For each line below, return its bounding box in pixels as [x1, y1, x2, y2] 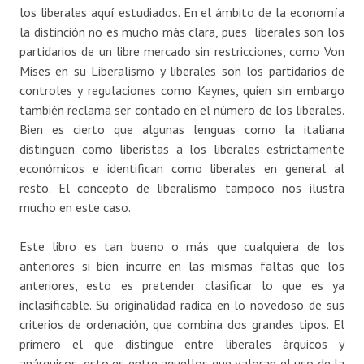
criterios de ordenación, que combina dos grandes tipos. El [19, 316, 344, 333]
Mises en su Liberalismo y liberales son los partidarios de [19, 63, 344, 80]
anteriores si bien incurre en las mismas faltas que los [19, 258, 344, 275]
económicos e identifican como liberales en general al [19, 160, 344, 177]
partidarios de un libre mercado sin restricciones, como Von [19, 43, 344, 60]
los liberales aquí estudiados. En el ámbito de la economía [19, 4, 344, 21]
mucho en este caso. [19, 199, 131, 216]
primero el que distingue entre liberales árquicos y [19, 336, 344, 353]
